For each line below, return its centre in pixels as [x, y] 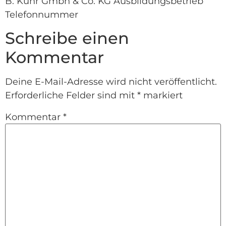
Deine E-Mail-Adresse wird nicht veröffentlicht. [111, 82]
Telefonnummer [42, 14]
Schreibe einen [67, 38]
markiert [162, 96]
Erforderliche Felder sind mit [71, 96]
